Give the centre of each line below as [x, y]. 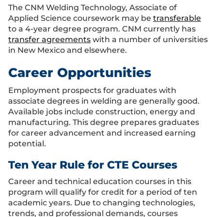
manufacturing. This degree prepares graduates [104, 122]
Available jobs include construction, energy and [102, 112]
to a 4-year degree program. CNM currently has [102, 29]
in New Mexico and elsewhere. [68, 50]
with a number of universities [149, 39]
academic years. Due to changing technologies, [102, 203]
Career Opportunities [80, 73]
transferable [177, 18]
